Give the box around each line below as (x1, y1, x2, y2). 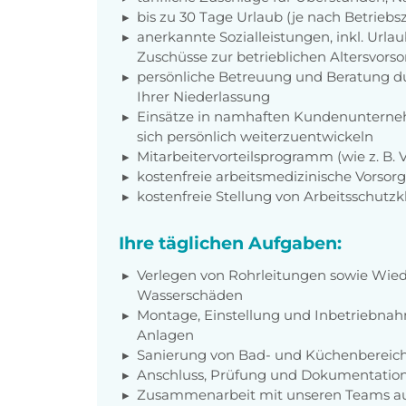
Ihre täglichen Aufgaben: (119, 231, 342, 254)
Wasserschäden (137, 285, 243, 304)
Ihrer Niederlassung (137, 87, 270, 105)
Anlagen (137, 325, 194, 343)
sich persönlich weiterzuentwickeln (137, 127, 373, 145)
